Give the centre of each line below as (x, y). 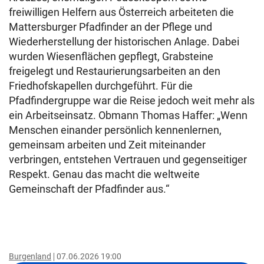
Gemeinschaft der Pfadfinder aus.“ (89, 189)
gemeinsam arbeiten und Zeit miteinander (107, 145)
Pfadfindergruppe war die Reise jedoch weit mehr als (132, 101)
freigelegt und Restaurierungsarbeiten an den (115, 71)
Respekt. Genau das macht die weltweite (104, 174)
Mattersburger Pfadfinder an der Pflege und (110, 27)
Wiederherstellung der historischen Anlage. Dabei (124, 42)
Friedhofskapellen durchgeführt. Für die (101, 86)
